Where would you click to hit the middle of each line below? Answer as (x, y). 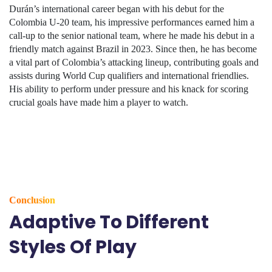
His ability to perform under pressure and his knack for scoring (129, 89)
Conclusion (32, 200)
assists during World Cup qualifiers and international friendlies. (129, 76)
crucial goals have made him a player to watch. (99, 102)
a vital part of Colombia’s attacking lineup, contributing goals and (134, 62)
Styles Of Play (73, 247)
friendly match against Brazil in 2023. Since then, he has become (133, 49)
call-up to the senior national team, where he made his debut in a (132, 36)
